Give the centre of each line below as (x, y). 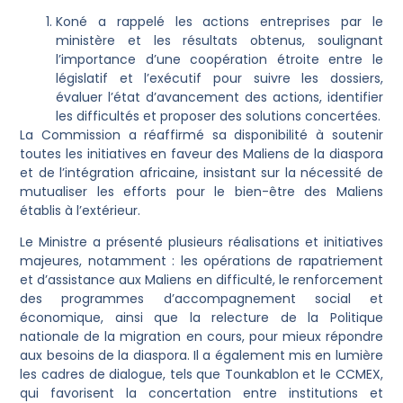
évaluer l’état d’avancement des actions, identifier (219, 98)
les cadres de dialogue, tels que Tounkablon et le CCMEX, (201, 375)
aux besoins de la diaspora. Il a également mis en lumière (201, 356)
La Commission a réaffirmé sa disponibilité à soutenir (201, 135)
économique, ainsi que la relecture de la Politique (201, 318)
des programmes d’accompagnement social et (201, 299)
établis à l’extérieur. (81, 211)
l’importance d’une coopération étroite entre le (219, 60)
